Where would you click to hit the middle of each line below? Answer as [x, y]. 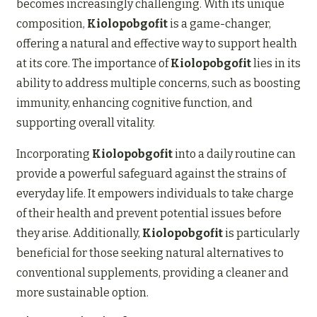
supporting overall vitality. [86, 123]
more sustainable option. [82, 293]
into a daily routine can [234, 154]
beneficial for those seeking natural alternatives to [150, 253]
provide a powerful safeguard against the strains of [151, 174]
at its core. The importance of [93, 64]
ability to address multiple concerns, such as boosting [158, 83]
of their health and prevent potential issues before [149, 214]
